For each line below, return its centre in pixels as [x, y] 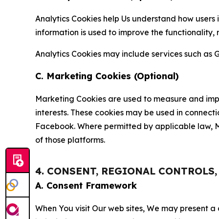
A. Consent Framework [86, 185]
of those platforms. [70, 140]
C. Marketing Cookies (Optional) [107, 76]
